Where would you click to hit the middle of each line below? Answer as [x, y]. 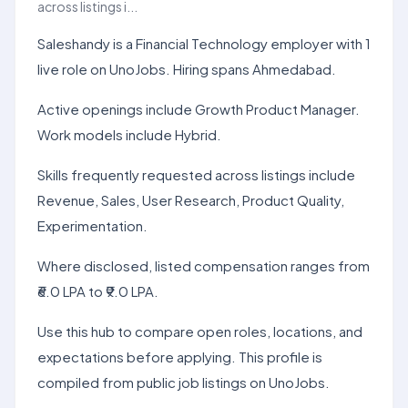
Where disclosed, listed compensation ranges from [204, 265]
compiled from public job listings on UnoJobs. [184, 382]
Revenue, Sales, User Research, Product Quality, [191, 200]
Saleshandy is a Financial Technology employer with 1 [204, 43]
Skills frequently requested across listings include [196, 174]
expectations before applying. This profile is [180, 357]
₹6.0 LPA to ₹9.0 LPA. [98, 291]
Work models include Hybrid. [129, 134]
